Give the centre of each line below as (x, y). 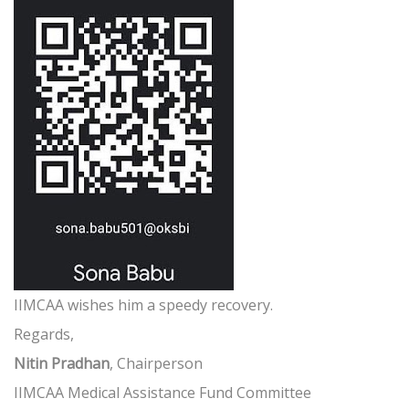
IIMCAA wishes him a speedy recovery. (145, 305)
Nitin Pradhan (62, 364)
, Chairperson (158, 364)
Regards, (46, 335)
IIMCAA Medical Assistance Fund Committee (164, 393)
